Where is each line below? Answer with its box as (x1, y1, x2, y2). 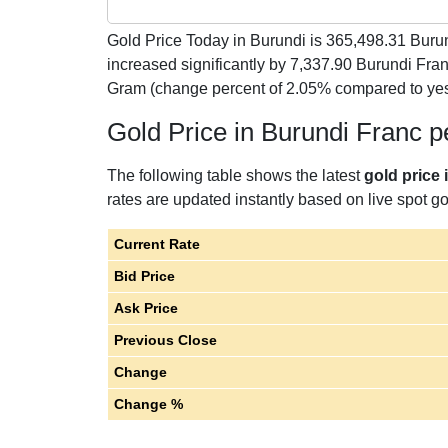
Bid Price (113, 268, 175, 284)
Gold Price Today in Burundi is (107, 32, 326, 49)
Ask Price (113, 300, 178, 316)
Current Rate (113, 236, 200, 252)
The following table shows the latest (107, 167, 364, 184)
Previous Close (113, 332, 217, 348)
